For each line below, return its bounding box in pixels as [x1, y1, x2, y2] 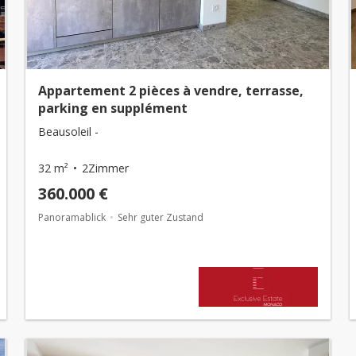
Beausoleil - [38, 124, 99, 139]
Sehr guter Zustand [118, 211, 203, 224]
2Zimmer [82, 161, 129, 176]
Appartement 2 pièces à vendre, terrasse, [38, 82, 304, 99]
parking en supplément [38, 99, 188, 117]
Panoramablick [38, 211, 106, 224]
